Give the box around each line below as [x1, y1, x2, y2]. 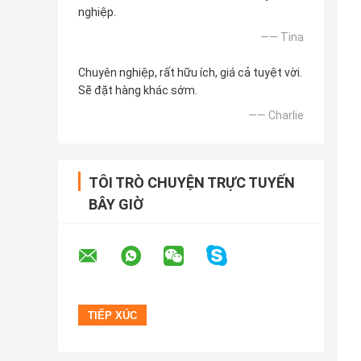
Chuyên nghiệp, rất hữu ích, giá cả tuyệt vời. [78, 66, 302, 80]
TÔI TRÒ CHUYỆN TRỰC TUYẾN [89, 174, 295, 192]
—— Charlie [248, 109, 304, 122]
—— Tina [260, 31, 304, 44]
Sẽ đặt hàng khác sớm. [78, 84, 197, 98]
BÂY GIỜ [89, 196, 143, 214]
